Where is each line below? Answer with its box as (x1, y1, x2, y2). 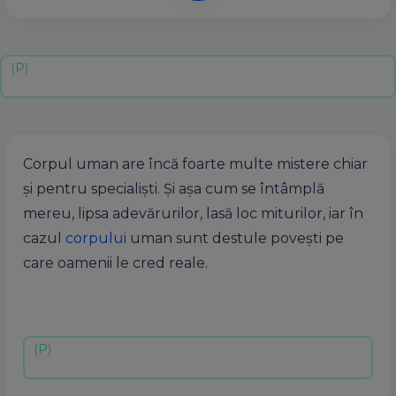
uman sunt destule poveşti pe (130, 230, 344, 247)
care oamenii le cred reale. (23, 255, 208, 271)
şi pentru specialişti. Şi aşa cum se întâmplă (23, 180, 324, 197)
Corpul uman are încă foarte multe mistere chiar (23, 156, 368, 172)
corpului (65, 230, 130, 247)
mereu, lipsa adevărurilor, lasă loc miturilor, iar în (23, 205, 363, 222)
